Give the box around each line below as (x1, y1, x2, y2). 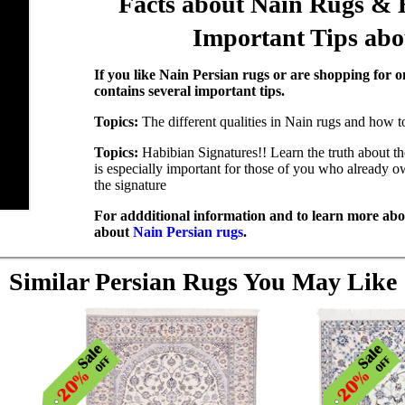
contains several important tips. (94, 83, 285, 99)
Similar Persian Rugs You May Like (8, 268, 397, 296)
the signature (94, 177, 166, 193)
